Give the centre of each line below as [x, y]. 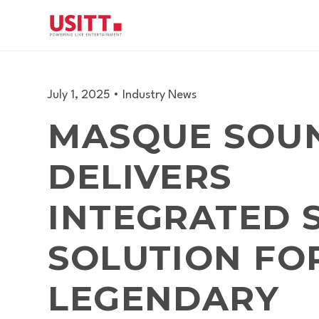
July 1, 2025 [79, 95]
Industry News [160, 95]
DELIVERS [140, 177]
